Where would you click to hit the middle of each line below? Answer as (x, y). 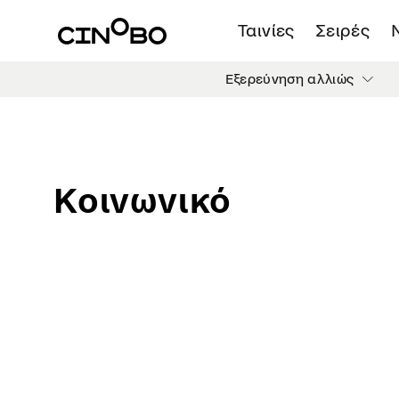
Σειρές (343, 31)
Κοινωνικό (143, 201)
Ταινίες (266, 31)
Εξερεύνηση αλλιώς (289, 79)
